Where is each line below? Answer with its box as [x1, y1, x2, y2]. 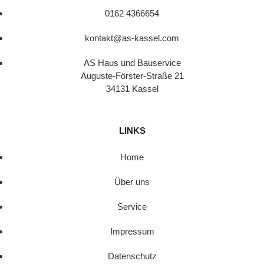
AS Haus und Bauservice [83, 57, 181, 68]
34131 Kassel [105, 83, 159, 94]
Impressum [110, 226, 154, 236]
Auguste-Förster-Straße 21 [80, 70, 184, 81]
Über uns [114, 176, 150, 187]
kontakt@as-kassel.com [85, 32, 179, 43]
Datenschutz [107, 250, 157, 261]
